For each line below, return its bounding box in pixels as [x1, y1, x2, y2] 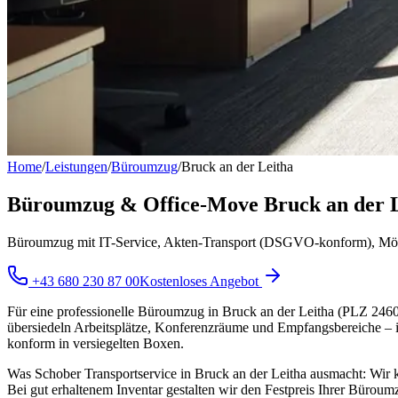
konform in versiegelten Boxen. [7, 335, 184, 351]
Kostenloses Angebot [139, 273, 262, 289]
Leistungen [45, 159, 107, 174]
